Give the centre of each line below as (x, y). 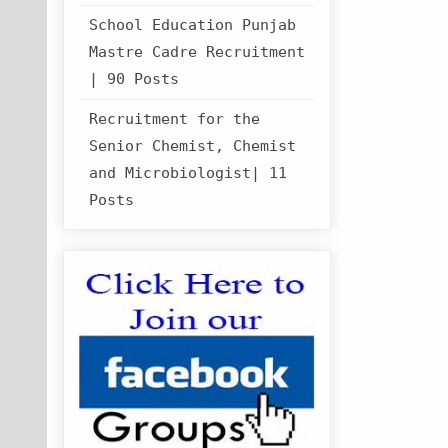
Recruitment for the (175, 119)
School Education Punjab (193, 25)
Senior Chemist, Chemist (193, 146)
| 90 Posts (134, 79)
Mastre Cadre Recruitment (197, 52)
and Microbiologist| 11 (188, 173)
